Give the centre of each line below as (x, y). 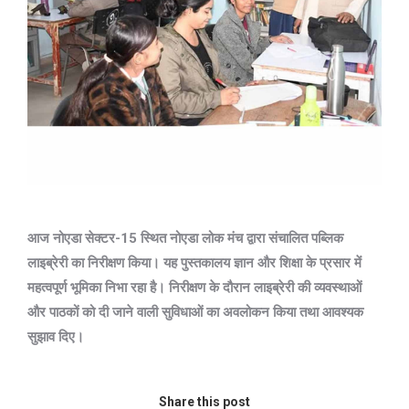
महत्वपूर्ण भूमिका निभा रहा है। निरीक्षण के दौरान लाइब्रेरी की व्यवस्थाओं (194, 288)
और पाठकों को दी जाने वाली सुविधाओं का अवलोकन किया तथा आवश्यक (195, 312)
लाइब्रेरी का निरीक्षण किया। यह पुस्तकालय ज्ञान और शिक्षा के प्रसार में (194, 263)
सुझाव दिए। (56, 337)
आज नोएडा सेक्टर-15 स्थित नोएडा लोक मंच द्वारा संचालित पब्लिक (185, 238)
